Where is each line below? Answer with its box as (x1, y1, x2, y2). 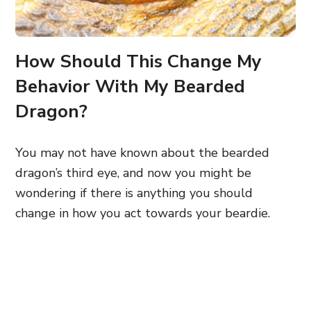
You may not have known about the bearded (15, 144, 269, 161)
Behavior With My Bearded (15, 74, 245, 99)
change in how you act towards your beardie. (15, 205, 270, 221)
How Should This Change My (15, 49, 262, 74)
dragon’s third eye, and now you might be (15, 165, 251, 181)
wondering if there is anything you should (15, 185, 253, 201)
